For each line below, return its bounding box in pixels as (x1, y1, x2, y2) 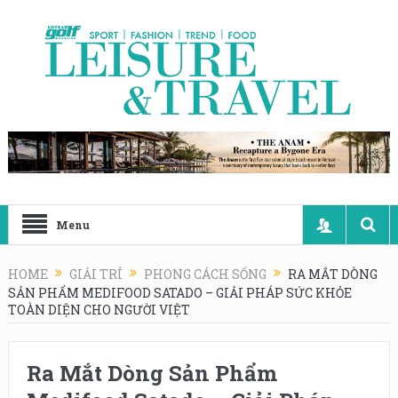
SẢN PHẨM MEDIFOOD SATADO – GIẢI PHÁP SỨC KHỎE (7, 284, 352, 301)
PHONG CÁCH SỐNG (143, 266, 267, 283)
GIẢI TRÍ (68, 266, 123, 283)
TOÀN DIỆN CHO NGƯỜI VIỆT (7, 301, 190, 318)
